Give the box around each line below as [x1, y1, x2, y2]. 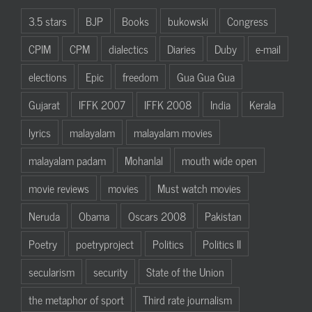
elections [29, 67, 67, 86]
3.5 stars [29, 11, 67, 30]
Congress [227, 11, 268, 30]
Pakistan [205, 206, 242, 225]
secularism [29, 262, 75, 281]
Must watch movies [157, 178, 241, 197]
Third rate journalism [143, 290, 232, 309]
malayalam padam [29, 150, 106, 169]
